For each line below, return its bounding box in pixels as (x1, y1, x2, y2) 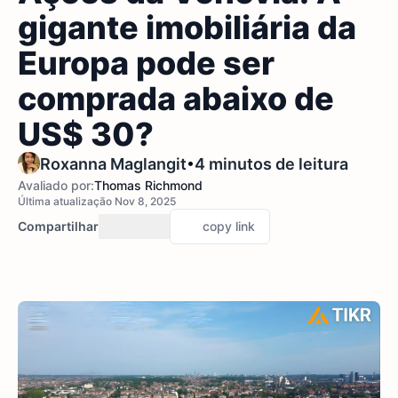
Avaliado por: (18, 178, 94, 193)
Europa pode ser (18, 44, 275, 83)
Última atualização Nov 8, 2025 (18, 195, 176, 208)
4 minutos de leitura (195, 155, 348, 173)
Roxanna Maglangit (40, 155, 187, 173)
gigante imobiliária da (18, 8, 356, 47)
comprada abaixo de (18, 79, 334, 118)
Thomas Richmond (94, 178, 203, 193)
